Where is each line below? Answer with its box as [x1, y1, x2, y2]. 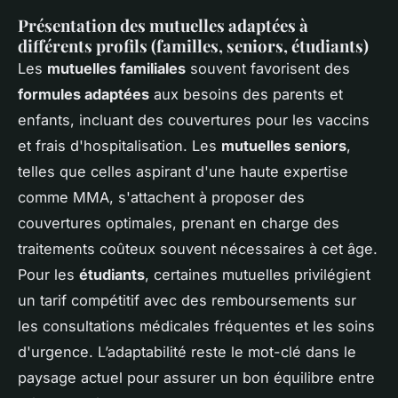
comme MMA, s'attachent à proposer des [18, 188, 305, 207]
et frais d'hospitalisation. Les [18, 137, 221, 155]
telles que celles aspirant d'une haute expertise [18, 163, 348, 181]
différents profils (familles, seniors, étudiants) [18, 35, 369, 58]
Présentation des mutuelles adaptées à [18, 14, 308, 37]
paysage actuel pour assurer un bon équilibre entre [18, 369, 375, 387]
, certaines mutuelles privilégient [145, 266, 370, 284]
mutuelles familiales [47, 60, 186, 78]
